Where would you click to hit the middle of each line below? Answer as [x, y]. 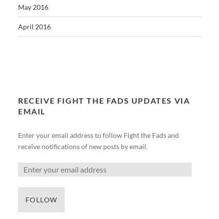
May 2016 [33, 7]
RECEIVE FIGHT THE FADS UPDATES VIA [104, 101]
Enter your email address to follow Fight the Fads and [99, 135]
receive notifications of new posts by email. [83, 147]
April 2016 [35, 27]
